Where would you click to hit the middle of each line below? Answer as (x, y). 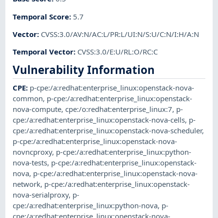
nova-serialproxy (41, 195)
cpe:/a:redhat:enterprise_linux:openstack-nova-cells (99, 120)
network (27, 184)
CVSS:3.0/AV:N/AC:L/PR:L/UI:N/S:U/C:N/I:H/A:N (120, 34)
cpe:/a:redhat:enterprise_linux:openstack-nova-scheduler (108, 131)
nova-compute (37, 109)
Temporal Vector (43, 52)
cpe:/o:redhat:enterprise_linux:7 (119, 109)
